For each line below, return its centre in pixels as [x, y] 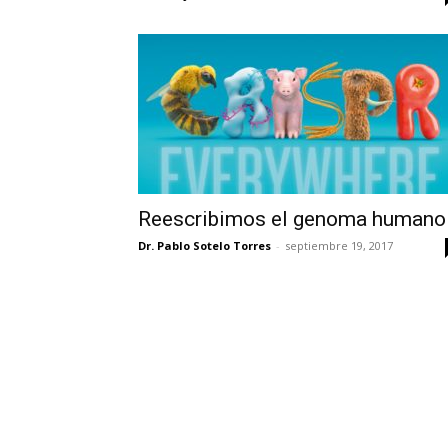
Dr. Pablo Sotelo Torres [204, 245]
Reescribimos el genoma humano [292, 219]
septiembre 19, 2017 [339, 245]
